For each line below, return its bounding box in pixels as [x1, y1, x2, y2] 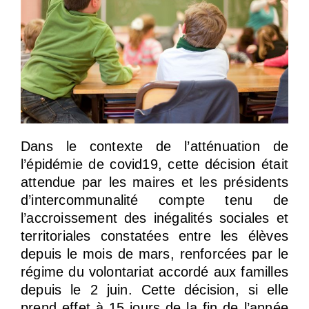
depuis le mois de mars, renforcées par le [21, 246, 288, 262]
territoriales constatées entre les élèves [21, 228, 288, 244]
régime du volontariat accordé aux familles [21, 264, 288, 280]
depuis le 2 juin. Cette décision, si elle [21, 282, 288, 298]
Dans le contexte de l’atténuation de [21, 139, 288, 154]
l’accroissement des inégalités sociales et [21, 210, 288, 226]
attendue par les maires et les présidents [21, 175, 288, 190]
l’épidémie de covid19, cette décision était [21, 157, 288, 172]
